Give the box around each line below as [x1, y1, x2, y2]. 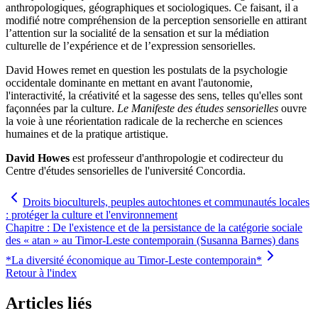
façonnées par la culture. [6, 102, 117, 114]
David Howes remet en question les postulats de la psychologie [6, 63, 287, 76]
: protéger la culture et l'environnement [6, 208, 177, 221]
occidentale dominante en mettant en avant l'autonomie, [6, 76, 253, 89]
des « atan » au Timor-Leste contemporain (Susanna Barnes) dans [6, 234, 299, 246]
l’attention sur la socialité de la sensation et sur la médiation [6, 26, 269, 39]
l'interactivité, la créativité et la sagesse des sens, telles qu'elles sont [6, 89, 302, 102]
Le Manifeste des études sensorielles [117, 102, 278, 114]
